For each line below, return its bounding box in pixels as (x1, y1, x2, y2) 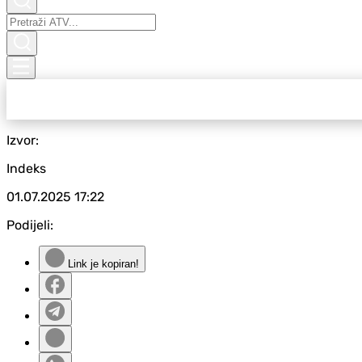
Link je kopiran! (65, 258, 139, 270)
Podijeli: (6, 217, 53, 233)
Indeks (6, 161, 46, 176)
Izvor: (6, 133, 39, 148)
